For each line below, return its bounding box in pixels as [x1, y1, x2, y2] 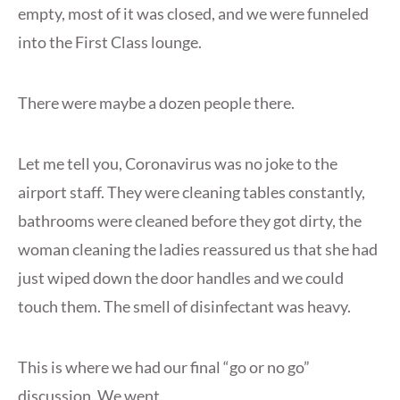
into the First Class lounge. [18, 32, 202, 53]
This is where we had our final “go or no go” [18, 357, 310, 378]
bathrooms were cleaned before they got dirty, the [18, 211, 362, 231]
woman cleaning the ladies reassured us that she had [18, 239, 378, 260]
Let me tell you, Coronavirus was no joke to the [18, 154, 337, 174]
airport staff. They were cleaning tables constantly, [18, 182, 365, 203]
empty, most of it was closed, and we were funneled [18, 4, 369, 24]
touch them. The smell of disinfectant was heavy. [18, 296, 351, 317]
